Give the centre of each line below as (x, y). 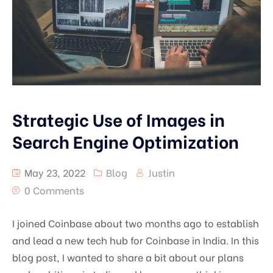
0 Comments (54, 190)
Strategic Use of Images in (119, 119)
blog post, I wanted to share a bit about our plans (128, 257)
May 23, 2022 (54, 172)
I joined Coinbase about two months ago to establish (136, 222)
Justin (161, 172)
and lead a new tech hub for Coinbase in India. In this (136, 239)
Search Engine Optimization (126, 140)
